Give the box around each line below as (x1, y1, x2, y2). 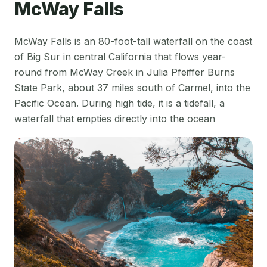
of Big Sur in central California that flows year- (14, 50, 226, 63)
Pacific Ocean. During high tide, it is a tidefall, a (14, 97, 225, 109)
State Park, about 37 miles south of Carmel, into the (14, 81, 250, 94)
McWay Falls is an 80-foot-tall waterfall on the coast (14, 35, 252, 47)
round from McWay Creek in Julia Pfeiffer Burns (14, 66, 235, 78)
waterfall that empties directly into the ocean (14, 112, 215, 125)
